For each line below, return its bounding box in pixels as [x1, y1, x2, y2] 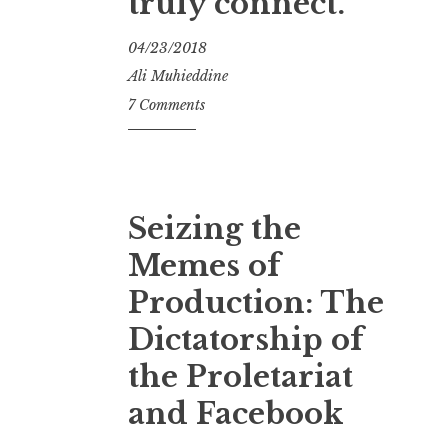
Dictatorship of [128, 321, 363, 358]
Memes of [128, 247, 280, 284]
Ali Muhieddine [128, 67, 228, 86]
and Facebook [128, 395, 343, 432]
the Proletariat [128, 358, 353, 395]
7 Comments [128, 95, 205, 114]
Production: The [128, 284, 384, 321]
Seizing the [128, 210, 301, 247]
